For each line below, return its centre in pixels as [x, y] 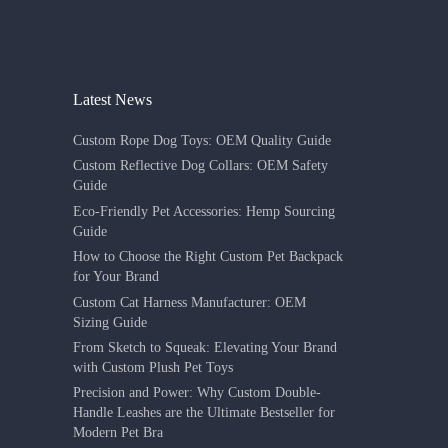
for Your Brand [116, 277]
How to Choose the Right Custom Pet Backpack [208, 257]
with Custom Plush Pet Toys [153, 368]
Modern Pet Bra [118, 433]
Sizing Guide [110, 322]
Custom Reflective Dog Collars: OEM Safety [201, 166]
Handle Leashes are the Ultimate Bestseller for [204, 413]
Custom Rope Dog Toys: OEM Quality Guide [202, 140]
